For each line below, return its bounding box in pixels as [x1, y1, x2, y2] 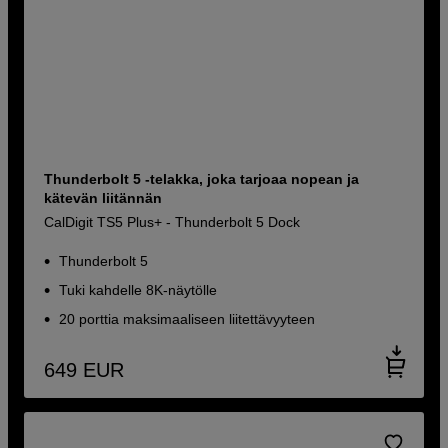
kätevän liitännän [44, 189, 163, 206]
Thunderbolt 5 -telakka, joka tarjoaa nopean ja [44, 170, 360, 187]
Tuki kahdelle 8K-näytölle [59, 281, 218, 298]
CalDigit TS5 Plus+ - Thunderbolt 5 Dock [44, 213, 301, 230]
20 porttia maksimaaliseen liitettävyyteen [59, 310, 316, 327]
